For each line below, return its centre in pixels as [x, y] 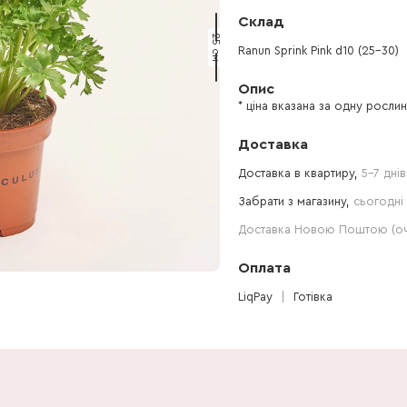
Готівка [313, 297]
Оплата [264, 268]
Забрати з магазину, [296, 201]
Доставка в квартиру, [300, 173]
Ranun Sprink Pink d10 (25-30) [318, 50]
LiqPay [255, 297]
